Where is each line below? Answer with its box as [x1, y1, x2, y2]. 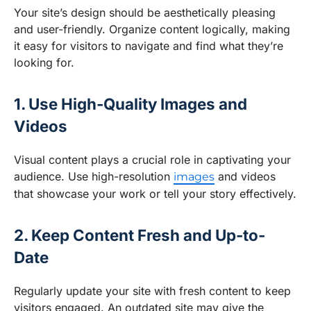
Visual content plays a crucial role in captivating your [14, 153, 291, 167]
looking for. [14, 56, 74, 70]
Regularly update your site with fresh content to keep [14, 284, 291, 299]
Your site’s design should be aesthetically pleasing [14, 6, 276, 20]
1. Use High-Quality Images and [14, 94, 247, 114]
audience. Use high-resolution [14, 169, 174, 184]
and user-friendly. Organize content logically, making [14, 22, 290, 37]
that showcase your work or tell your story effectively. [14, 187, 296, 201]
